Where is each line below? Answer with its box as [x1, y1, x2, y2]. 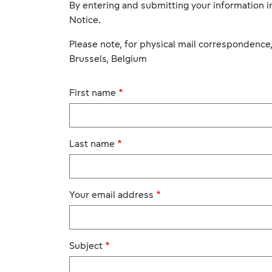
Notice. [69, 16, 101, 25]
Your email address [69, 191, 154, 201]
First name [69, 89, 116, 98]
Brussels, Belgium [69, 55, 147, 64]
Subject [69, 242, 103, 252]
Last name [69, 140, 115, 150]
